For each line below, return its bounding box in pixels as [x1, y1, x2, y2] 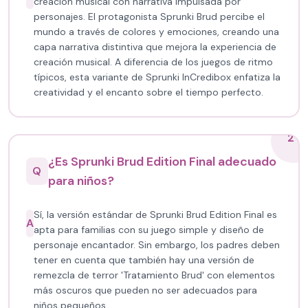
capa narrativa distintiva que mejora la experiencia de [34, 41, 276, 53]
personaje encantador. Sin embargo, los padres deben [34, 239, 280, 251]
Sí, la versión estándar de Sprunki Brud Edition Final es [34, 208, 277, 221]
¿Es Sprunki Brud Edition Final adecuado [47, 153, 276, 170]
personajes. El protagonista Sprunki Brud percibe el [34, 10, 265, 23]
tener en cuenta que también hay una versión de [34, 254, 254, 266]
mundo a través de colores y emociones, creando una [34, 25, 279, 38]
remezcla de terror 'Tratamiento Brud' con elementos [34, 269, 275, 281]
